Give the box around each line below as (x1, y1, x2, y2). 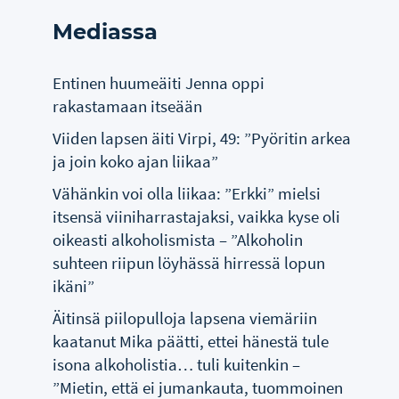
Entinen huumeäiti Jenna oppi (53, 71, 265, 94)
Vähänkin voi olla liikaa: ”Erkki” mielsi (53, 182, 322, 204)
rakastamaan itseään (53, 94, 203, 117)
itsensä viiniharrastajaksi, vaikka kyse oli (53, 205, 341, 227)
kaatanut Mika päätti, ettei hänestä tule (53, 330, 330, 352)
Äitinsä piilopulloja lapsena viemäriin (53, 306, 318, 329)
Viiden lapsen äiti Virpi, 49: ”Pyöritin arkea (53, 126, 352, 149)
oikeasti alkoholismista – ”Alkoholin (53, 228, 304, 250)
